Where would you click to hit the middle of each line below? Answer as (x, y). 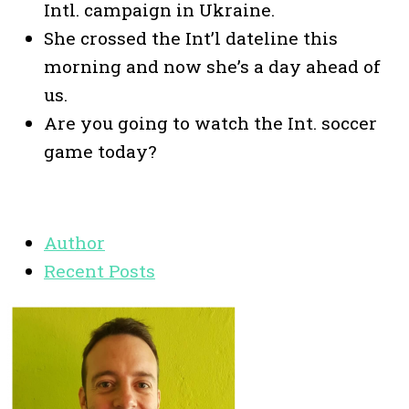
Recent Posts (100, 270)
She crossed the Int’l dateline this (191, 37)
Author (74, 242)
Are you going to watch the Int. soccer (210, 122)
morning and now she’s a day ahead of (212, 66)
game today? (100, 151)
